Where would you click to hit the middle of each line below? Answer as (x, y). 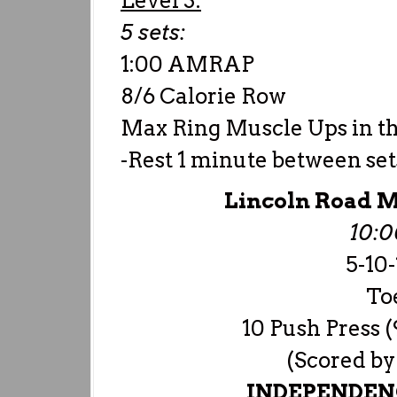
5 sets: (153, 32)
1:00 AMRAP (187, 64)
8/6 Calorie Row (203, 96)
